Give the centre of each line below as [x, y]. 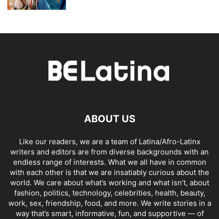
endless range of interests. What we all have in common [109, 162]
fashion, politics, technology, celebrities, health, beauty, [109, 193]
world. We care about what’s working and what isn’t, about [109, 183]
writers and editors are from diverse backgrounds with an [109, 152]
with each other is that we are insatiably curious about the [109, 173]
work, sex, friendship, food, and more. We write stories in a [109, 203]
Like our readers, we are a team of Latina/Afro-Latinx [109, 142]
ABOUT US [109, 119]
